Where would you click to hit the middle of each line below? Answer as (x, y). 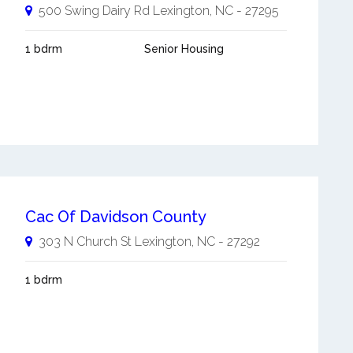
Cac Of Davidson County (115, 217)
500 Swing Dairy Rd (94, 11)
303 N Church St (85, 242)
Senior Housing (184, 49)
